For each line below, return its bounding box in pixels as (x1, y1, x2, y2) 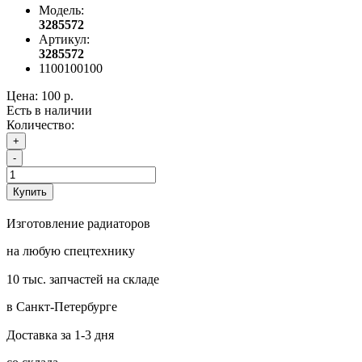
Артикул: (39, 32, 90, 46)
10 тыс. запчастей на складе (6, 271, 159, 286)
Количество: (6, 117, 74, 132)
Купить (13, 185, 47, 198)
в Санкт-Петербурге (6, 299, 117, 314)
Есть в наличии (6, 103, 92, 117)
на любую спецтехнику (6, 243, 135, 258)
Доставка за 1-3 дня (6, 327, 114, 342)
